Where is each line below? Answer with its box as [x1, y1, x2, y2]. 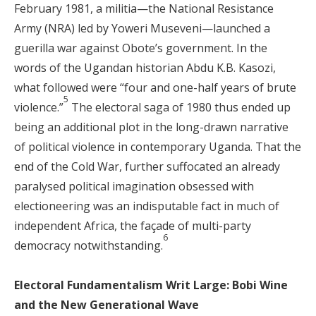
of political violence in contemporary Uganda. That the [14, 139, 301, 154]
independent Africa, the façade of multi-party [14, 218, 251, 233]
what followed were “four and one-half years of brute [14, 80, 296, 95]
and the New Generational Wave [14, 297, 199, 312]
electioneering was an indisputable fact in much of [14, 198, 279, 214]
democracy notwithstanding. [14, 238, 163, 253]
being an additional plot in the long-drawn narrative [14, 119, 288, 135]
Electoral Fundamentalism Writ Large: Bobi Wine [14, 277, 288, 293]
